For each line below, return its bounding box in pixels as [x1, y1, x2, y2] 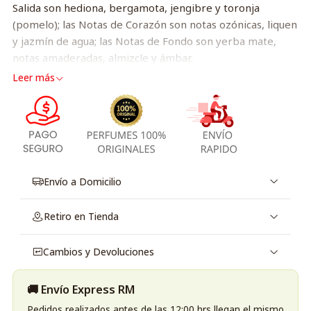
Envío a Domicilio [43, 174, 121, 188]
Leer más [12, 72, 55, 85]
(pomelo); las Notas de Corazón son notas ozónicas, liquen [12, 17, 297, 32]
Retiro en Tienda [43, 210, 119, 224]
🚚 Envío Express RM [26, 281, 135, 297]
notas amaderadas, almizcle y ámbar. [12, 51, 193, 65]
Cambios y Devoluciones [42, 245, 154, 259]
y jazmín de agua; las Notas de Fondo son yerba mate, [12, 34, 276, 49]
